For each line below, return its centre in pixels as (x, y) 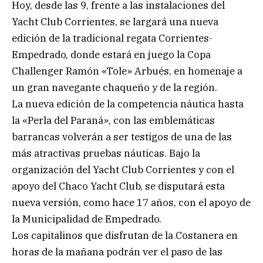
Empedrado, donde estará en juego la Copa (111, 54)
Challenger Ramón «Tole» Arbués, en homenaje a (127, 71)
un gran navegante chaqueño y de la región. (114, 87)
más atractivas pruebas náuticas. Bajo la (106, 153)
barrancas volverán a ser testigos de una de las (122, 136)
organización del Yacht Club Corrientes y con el (123, 169)
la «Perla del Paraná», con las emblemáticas (113, 120)
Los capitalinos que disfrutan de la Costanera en (125, 235)
